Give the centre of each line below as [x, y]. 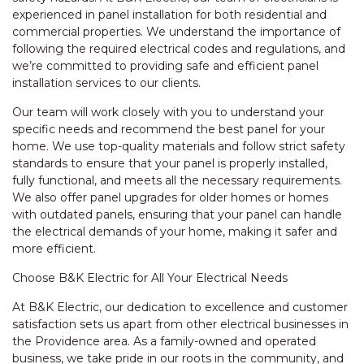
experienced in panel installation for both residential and [169, 15]
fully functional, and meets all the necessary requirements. [177, 180]
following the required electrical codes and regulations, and [179, 49]
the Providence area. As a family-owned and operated [164, 341]
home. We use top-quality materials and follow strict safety [179, 146]
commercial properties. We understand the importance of [176, 32]
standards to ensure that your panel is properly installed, [170, 163]
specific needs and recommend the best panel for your [169, 129]
